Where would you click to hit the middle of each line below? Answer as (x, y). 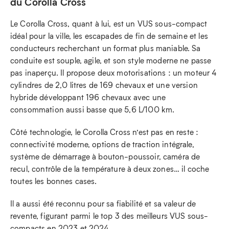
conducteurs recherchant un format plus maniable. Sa (106, 48)
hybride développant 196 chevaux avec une (88, 97)
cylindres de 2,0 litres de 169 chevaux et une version (104, 85)
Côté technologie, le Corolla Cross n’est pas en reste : (105, 132)
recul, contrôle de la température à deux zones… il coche (110, 168)
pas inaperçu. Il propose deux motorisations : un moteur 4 (113, 72)
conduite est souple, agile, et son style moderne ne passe (111, 60)
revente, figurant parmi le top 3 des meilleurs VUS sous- (109, 215)
